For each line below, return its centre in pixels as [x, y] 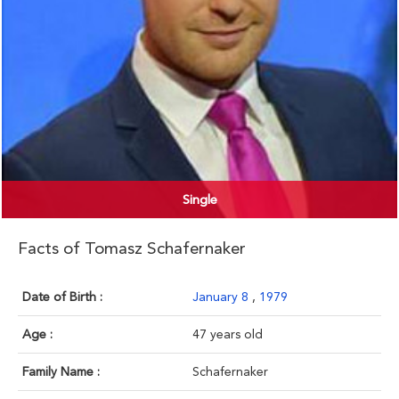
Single [199, 200]
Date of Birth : [62, 297]
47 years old [228, 334]
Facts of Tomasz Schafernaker [132, 248]
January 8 [222, 297]
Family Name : [61, 372]
